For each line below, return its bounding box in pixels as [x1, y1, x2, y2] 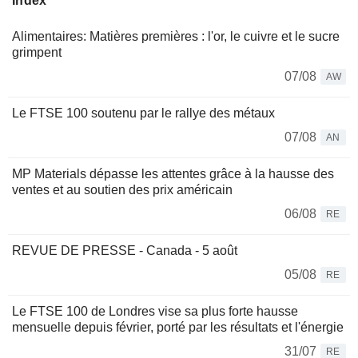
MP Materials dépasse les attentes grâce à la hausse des [12, 167, 334, 181]
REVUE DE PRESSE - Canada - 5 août [12, 244, 237, 258]
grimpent [12, 46, 62, 60]
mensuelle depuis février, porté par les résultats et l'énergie [12, 320, 344, 335]
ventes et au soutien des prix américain [12, 183, 233, 197]
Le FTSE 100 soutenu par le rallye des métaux [12, 106, 275, 121]
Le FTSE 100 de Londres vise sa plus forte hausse [12, 304, 298, 319]
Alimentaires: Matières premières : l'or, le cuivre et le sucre [12, 30, 340, 44]
